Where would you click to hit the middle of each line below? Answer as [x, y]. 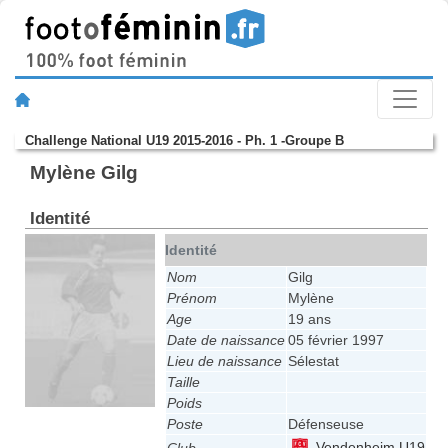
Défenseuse [325, 424]
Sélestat [313, 361]
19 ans [309, 319]
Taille [183, 382]
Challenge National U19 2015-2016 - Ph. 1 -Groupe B [184, 141]
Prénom [191, 298]
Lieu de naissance [224, 361]
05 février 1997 [335, 340]
